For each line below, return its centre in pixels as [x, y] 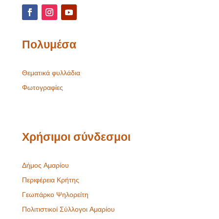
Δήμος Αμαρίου [45, 165]
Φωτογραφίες [42, 88]
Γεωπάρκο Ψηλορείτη [55, 195]
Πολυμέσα [49, 44]
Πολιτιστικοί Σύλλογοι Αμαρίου [68, 209]
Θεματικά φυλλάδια [51, 73]
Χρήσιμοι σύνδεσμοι [76, 137]
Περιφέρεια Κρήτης [50, 180]
